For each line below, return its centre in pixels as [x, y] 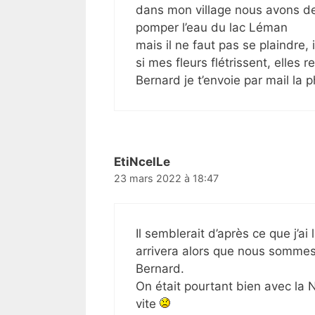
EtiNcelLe [142, 161]
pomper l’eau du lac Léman [212, 27]
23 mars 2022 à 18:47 [166, 178]
